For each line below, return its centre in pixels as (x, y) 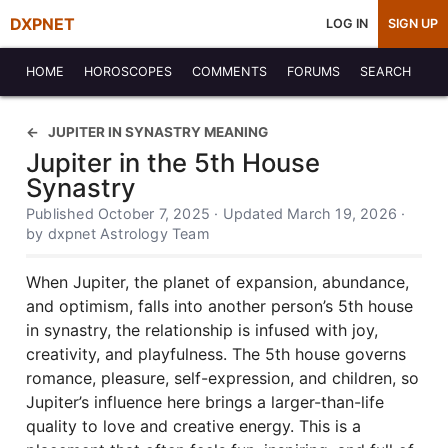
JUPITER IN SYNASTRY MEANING (158, 132)
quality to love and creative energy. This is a (193, 426)
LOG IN (347, 23)
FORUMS (313, 71)
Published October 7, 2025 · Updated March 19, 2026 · (216, 213)
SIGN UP (413, 23)
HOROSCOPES (128, 71)
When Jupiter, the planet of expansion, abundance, (217, 282)
